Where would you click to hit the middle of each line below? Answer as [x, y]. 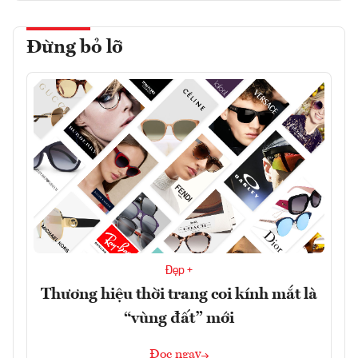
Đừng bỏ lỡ [75, 48]
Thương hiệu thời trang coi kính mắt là [179, 294]
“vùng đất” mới [179, 318]
